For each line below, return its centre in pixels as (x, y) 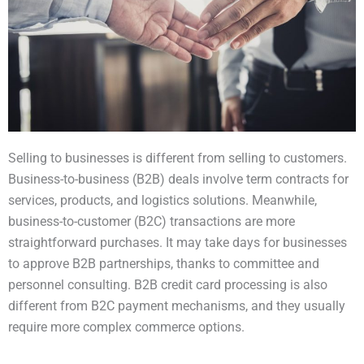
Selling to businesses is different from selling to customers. (178, 158)
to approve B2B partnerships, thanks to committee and (164, 264)
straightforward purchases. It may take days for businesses (178, 243)
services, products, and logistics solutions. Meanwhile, (162, 200)
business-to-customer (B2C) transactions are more (152, 221)
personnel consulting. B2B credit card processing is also (168, 285)
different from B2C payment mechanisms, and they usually (177, 306)
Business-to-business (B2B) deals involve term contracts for (178, 179)
